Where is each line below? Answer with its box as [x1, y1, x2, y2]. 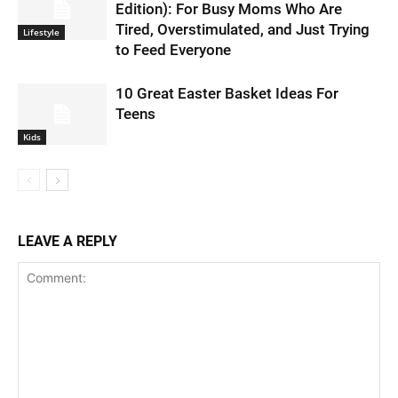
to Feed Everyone [115, 41, 231, 60]
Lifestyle [23, 26, 60, 38]
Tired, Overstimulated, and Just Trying [115, 20, 370, 39]
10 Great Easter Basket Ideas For [115, 84, 338, 103]
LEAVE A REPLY [18, 233, 117, 251]
